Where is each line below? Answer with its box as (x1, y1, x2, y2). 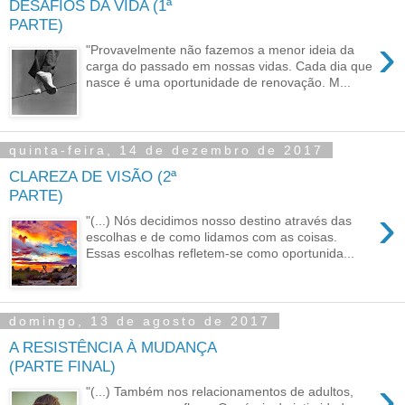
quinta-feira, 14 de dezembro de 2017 (9, 142, 324, 157)
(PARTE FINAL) (9, 356, 116, 375)
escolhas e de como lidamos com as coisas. (86, 230, 338, 245)
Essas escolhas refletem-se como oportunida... (86, 246, 355, 261)
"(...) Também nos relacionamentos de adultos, (86, 384, 354, 400)
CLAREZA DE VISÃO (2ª (9, 166, 176, 185)
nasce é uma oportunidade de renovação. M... (86, 75, 352, 90)
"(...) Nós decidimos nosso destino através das (86, 213, 353, 229)
